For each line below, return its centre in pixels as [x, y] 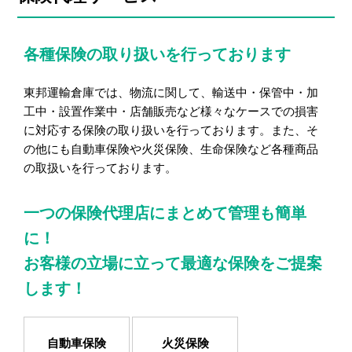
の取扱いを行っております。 [100, 167]
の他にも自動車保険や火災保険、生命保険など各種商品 [171, 148]
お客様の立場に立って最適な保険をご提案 [173, 263]
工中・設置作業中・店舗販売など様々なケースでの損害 [171, 111]
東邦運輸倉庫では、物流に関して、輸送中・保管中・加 [171, 92]
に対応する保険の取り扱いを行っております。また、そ [171, 130]
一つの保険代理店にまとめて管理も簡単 [165, 213]
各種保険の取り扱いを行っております [157, 54]
